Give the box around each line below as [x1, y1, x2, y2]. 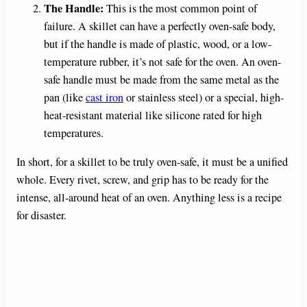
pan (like [44, 89, 86, 105]
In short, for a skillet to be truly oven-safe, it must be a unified [16, 154, 288, 170]
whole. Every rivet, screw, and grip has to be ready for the [16, 172, 269, 188]
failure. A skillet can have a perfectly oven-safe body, [44, 18, 275, 34]
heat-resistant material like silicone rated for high [44, 107, 262, 123]
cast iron [86, 89, 123, 105]
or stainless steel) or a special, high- [123, 89, 284, 105]
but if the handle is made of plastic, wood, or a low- [44, 36, 271, 51]
